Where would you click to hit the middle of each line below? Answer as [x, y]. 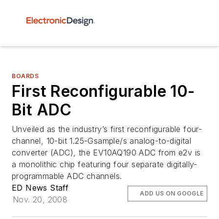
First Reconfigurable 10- [103, 91]
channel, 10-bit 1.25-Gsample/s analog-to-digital [102, 141]
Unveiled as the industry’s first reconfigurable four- [107, 129]
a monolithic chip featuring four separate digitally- [105, 164]
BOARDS [25, 76]
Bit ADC [42, 110]
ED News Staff [40, 188]
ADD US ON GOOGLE [172, 193]
